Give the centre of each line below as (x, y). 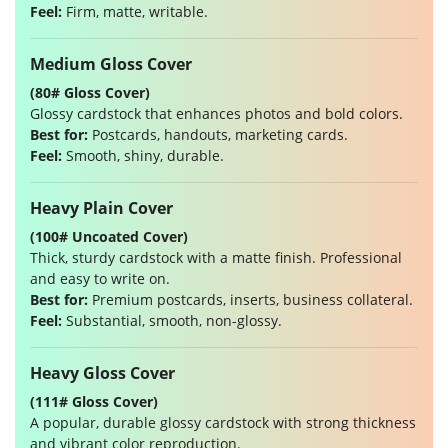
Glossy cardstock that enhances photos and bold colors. (216, 114)
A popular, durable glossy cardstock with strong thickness (223, 423)
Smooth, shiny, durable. (143, 156)
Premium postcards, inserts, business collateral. (250, 300)
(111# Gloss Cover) (94, 402)
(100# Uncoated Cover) (109, 237)
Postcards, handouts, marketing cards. (218, 135)
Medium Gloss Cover (111, 64)
